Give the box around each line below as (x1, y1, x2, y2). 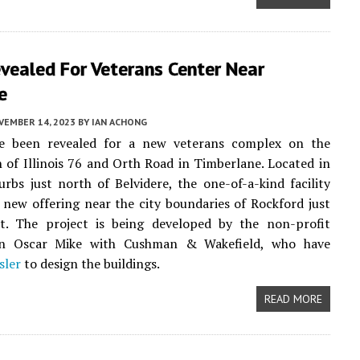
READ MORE (264, 292, 322, 306)
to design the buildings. (21, 255, 160, 272)
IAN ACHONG (92, 116, 147, 128)
